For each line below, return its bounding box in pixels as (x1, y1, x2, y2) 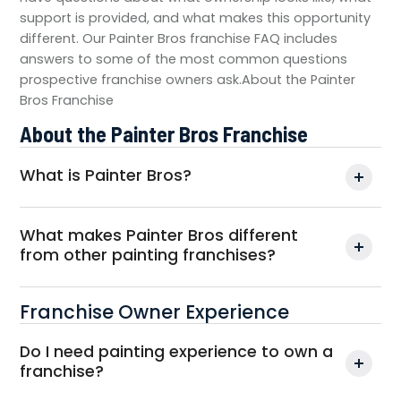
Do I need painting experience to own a (20, 341, 334, 363)
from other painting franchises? (20, 244, 277, 266)
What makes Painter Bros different (20, 225, 299, 246)
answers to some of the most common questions (20, 50, 348, 68)
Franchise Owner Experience (20, 299, 290, 325)
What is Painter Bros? (20, 165, 192, 186)
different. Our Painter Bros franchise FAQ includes (20, 30, 338, 47)
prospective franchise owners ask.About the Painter (20, 71, 356, 89)
